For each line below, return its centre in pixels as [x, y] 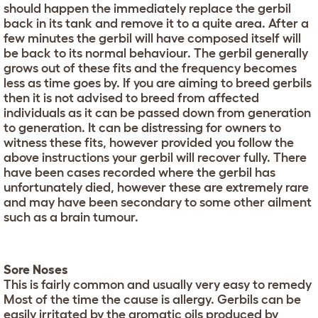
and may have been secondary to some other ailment [158, 202]
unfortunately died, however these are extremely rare [156, 187]
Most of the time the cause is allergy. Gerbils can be [152, 299]
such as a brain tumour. [71, 217]
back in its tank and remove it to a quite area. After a [156, 23]
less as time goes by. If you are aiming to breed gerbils [158, 83]
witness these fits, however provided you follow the [149, 142]
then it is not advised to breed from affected [131, 98]
